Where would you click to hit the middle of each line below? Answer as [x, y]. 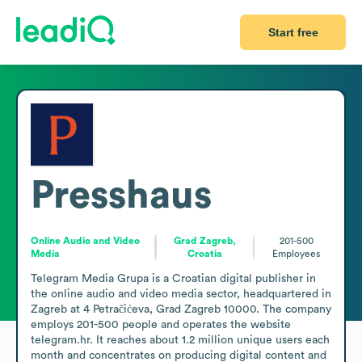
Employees [297, 253]
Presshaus [121, 195]
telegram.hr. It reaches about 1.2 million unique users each [180, 340]
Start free [293, 32]
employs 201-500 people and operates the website [161, 324]
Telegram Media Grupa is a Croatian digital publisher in [173, 278]
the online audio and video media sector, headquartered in [181, 294]
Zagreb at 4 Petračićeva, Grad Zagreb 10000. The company [181, 309]
